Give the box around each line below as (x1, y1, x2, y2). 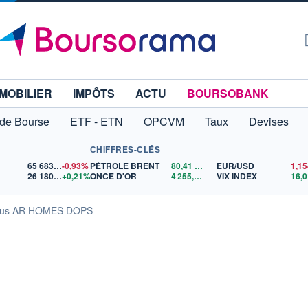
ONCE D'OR (89, 170, 137, 182)
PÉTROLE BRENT (89, 159, 159, 172)
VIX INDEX (216, 170, 257, 182)
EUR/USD (216, 159, 254, 172)
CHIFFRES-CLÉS (89, 143, 160, 155)
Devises (249, 113, 289, 129)
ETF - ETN (70, 113, 123, 129)
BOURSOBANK (187, 85, 269, 101)
